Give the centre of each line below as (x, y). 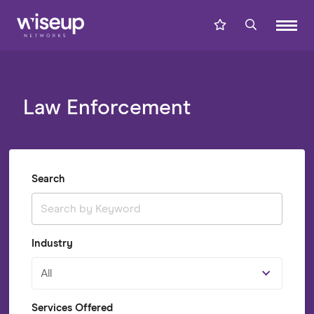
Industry (52, 244)
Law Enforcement (107, 108)
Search (48, 179)
